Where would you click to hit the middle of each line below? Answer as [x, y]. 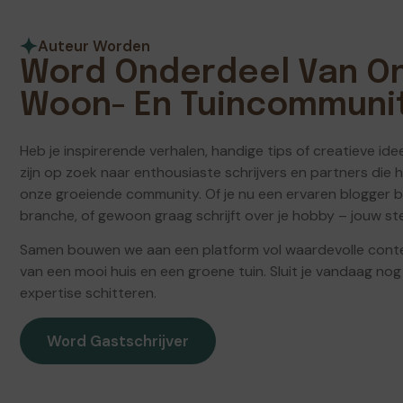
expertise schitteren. [88, 293]
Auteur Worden [94, 45]
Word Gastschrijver [118, 340]
